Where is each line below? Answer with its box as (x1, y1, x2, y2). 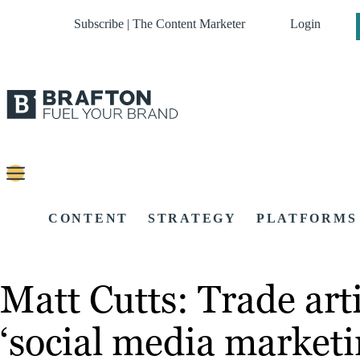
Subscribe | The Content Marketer (74, 17, 245, 31)
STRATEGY (148, 211, 237, 226)
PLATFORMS (256, 211, 358, 226)
